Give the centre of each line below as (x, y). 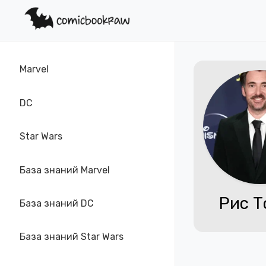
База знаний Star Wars (72, 237)
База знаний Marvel (65, 170)
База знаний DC (57, 203)
